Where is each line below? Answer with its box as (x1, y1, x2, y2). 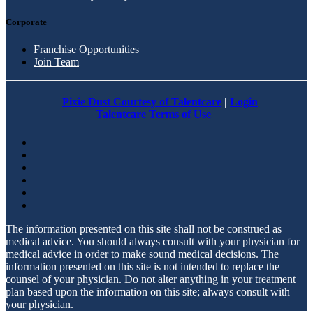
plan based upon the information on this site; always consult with (6, 285, 290, 298)
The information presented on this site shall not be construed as (6, 222, 282, 235)
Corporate (6, 16, 47, 27)
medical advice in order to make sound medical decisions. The (6, 247, 279, 260)
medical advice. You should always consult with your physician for (6, 235, 300, 247)
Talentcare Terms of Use (95, 108, 211, 121)
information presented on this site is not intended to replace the (6, 260, 279, 272)
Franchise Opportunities (34, 43, 139, 56)
